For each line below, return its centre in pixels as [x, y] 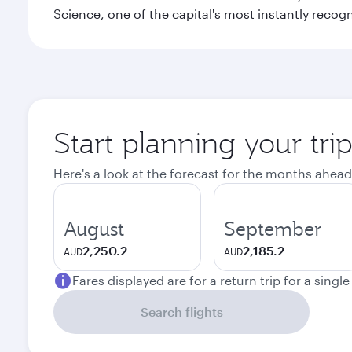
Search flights [181, 312]
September [273, 229]
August [94, 229]
